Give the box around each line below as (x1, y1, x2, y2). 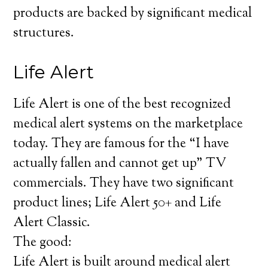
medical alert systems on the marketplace (13, 115, 243, 134)
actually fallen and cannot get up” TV (13, 154, 227, 173)
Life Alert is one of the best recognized (13, 95, 232, 114)
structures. (13, 24, 75, 43)
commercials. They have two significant (13, 174, 234, 193)
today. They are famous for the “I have (13, 135, 230, 154)
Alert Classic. (13, 214, 91, 233)
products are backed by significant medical (13, 4, 252, 23)
